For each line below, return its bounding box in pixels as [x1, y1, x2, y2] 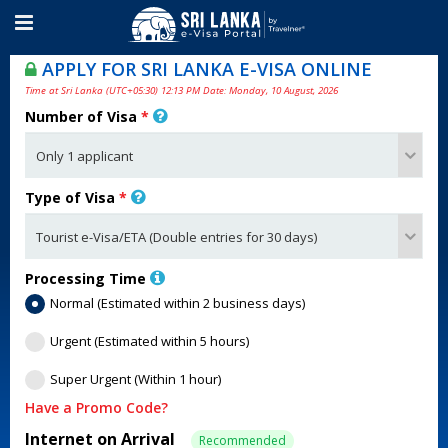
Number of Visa [25, 107, 141, 126]
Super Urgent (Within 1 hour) [50, 370, 221, 388]
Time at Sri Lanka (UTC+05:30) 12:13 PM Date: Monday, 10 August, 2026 [25, 84, 338, 97]
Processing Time [25, 269, 150, 288]
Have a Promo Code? [25, 398, 168, 417]
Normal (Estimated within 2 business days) [50, 294, 305, 312]
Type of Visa [25, 188, 119, 207]
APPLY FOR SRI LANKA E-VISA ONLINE [37, 57, 372, 81]
